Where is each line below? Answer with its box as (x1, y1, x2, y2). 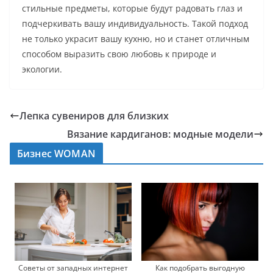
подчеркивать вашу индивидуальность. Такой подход (22, 18, 248, 30)
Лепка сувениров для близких (19, 109, 169, 123)
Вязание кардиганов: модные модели (67, 127, 253, 141)
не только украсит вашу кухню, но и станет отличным (22, 33, 249, 45)
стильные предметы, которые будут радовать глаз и (22, 2, 243, 15)
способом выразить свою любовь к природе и (22, 48, 216, 60)
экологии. (22, 63, 62, 76)
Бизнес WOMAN (17, 147, 96, 161)
